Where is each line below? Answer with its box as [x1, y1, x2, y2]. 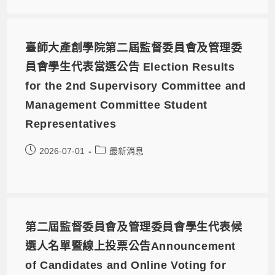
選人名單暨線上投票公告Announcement [25, 240, 236, 253]
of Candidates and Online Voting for [25, 259, 227, 272]
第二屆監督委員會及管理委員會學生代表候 [25, 221, 242, 234]
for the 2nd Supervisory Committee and [25, 80, 246, 93]
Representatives [25, 118, 117, 131]
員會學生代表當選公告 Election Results [25, 61, 235, 74]
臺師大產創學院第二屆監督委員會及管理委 [25, 42, 242, 55]
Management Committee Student [25, 99, 208, 112]
